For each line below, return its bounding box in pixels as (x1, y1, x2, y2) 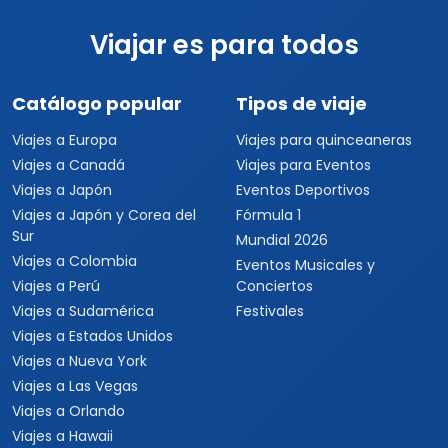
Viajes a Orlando (12, 401, 125, 421)
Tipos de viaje (236, 91, 367, 116)
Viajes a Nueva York (12, 351, 147, 371)
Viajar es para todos (89, 27, 359, 63)
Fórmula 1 (236, 205, 301, 225)
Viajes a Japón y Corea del (12, 205, 196, 225)
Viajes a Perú (12, 276, 100, 296)
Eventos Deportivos (236, 180, 370, 200)
